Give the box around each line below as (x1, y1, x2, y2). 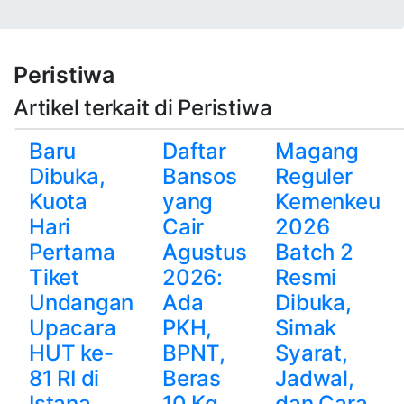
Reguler (275, 163, 353, 189)
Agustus (162, 239, 247, 265)
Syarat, (275, 340, 348, 366)
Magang (275, 138, 359, 164)
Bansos (162, 163, 237, 189)
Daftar (162, 138, 226, 164)
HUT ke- (29, 340, 114, 366)
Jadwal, (275, 365, 354, 391)
